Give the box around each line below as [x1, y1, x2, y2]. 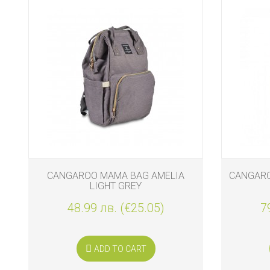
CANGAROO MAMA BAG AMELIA [47, 169, 184, 181]
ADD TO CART [93, 243, 146, 254]
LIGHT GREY [90, 180, 142, 192]
